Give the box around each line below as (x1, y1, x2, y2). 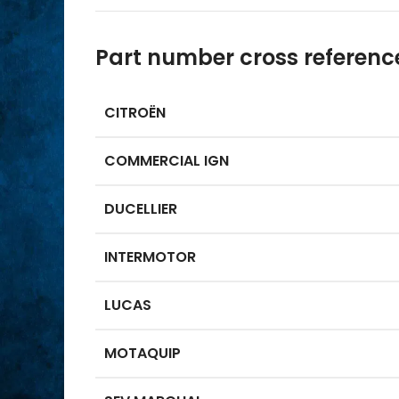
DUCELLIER (104, 199, 177, 219)
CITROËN (104, 102, 166, 123)
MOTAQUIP (104, 343, 181, 363)
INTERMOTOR (104, 247, 196, 267)
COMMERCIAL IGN (104, 151, 229, 171)
